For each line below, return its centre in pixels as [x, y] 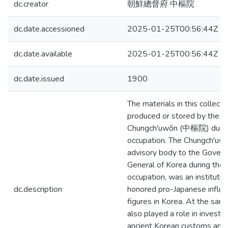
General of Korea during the [176, 165]
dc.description [38, 189]
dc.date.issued [39, 79]
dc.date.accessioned [49, 29]
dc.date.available [43, 54]
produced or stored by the [173, 116]
